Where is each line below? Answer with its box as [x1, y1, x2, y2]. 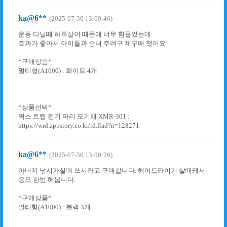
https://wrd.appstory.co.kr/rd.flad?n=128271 [18, 122, 139, 129]
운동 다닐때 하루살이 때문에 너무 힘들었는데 [18, 30, 151, 38]
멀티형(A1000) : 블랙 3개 [18, 203, 91, 211]
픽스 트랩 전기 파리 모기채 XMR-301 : [18, 112, 130, 120]
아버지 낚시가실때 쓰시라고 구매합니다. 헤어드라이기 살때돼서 [18, 167, 205, 174]
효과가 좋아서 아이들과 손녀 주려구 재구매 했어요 [18, 40, 166, 47]
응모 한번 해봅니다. [18, 176, 75, 183]
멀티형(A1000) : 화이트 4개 [18, 67, 97, 74]
